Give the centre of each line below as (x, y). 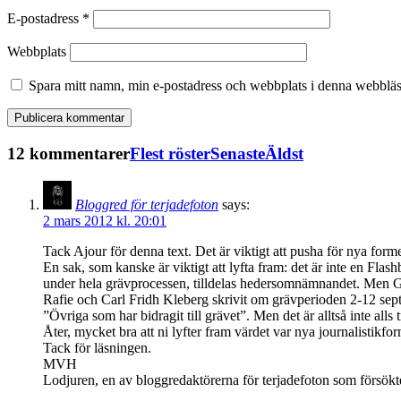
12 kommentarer (68, 153)
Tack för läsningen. (97, 347)
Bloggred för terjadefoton (147, 204)
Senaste (238, 153)
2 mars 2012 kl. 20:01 (105, 220)
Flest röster (170, 153)
